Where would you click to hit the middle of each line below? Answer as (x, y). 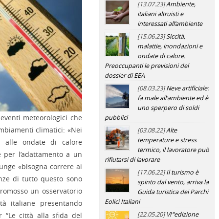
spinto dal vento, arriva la (173, 182)
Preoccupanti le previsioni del (146, 66)
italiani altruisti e (160, 14)
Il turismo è (182, 172)
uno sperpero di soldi (168, 108)
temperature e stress (167, 140)
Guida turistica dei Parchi (173, 192)
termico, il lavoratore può (173, 150)
